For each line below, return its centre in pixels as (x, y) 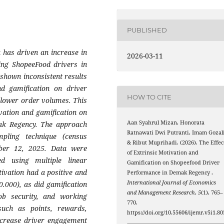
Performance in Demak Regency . (170, 173)
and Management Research (161, 193)
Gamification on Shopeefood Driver (173, 163)
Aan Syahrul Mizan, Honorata (166, 123)
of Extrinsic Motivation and (163, 153)
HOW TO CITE (149, 97)
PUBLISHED (147, 30)
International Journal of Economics (172, 183)
